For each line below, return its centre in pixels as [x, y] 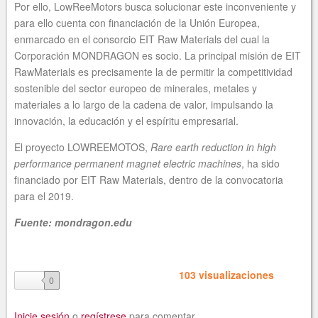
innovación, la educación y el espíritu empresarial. [126, 120]
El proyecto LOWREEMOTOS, [82, 147]
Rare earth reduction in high [213, 147]
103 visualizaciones [226, 274]
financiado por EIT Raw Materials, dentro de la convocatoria [149, 179]
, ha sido [261, 163]
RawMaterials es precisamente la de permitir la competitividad [153, 71]
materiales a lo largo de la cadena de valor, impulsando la [144, 104]
